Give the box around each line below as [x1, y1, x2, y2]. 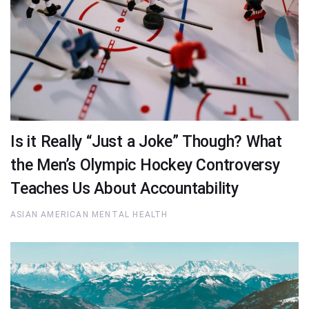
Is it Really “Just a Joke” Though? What [10, 132, 283, 152]
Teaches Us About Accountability [10, 179, 239, 199]
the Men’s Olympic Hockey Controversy [10, 156, 280, 175]
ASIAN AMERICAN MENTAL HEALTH [10, 209, 168, 219]
